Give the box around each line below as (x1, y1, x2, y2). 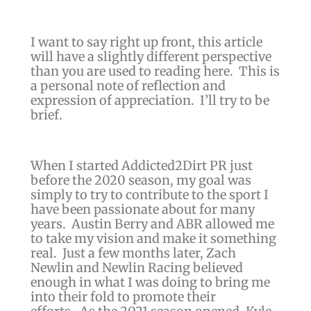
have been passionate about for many (30, 201, 255, 217)
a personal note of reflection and (30, 78, 226, 94)
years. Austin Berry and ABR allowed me (30, 215, 274, 232)
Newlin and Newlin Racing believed (30, 259, 243, 276)
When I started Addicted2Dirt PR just (30, 157, 253, 174)
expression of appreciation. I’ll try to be (30, 92, 269, 109)
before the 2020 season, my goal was (30, 171, 251, 188)
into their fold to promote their (30, 288, 216, 305)
